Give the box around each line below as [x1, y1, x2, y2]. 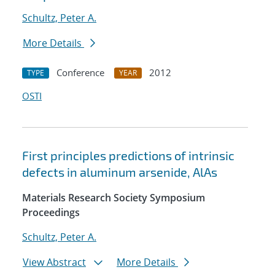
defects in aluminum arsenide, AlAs [22, 165, 217, 180]
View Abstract [23, 255, 86, 269]
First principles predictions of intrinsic [22, 148, 234, 163]
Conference [56, 66, 104, 79]
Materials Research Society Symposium [22, 191, 205, 205]
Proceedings [22, 206, 80, 220]
